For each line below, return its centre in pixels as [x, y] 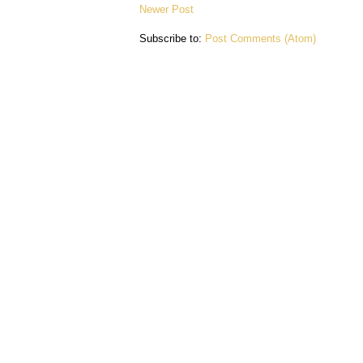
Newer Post [167, 10]
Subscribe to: [172, 39]
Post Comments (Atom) [261, 39]
